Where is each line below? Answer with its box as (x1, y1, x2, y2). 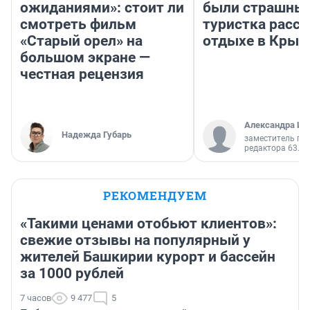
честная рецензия (20, 66, 144, 83)
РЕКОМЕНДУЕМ (103, 188, 207, 204)
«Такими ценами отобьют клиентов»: (20, 215, 277, 232)
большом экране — (20, 49, 150, 66)
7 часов (20, 293, 51, 304)
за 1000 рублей (20, 265, 124, 282)
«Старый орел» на (20, 33, 143, 50)
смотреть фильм (20, 16, 136, 33)
